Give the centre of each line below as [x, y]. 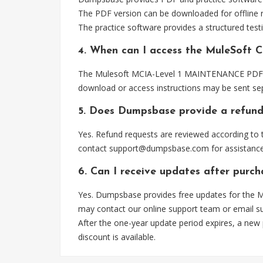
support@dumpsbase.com [159, 148]
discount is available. [117, 237]
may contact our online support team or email [167, 209]
